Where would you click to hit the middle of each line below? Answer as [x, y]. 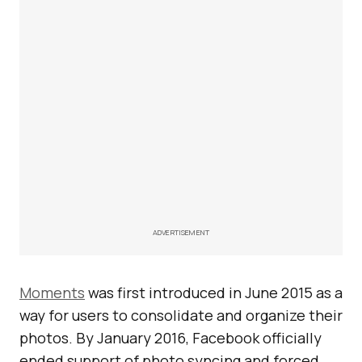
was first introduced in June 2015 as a [214, 293]
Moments [52, 293]
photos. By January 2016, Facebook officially [170, 338]
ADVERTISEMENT [181, 232]
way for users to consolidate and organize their [181, 315]
